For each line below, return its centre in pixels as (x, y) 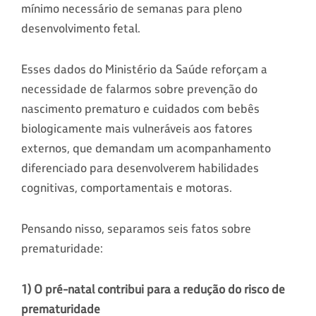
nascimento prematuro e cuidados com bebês (140, 108)
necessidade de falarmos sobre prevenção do (139, 89)
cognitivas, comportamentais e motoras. (127, 187)
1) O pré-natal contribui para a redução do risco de (153, 289)
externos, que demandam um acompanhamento (146, 148)
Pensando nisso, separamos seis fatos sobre (136, 228)
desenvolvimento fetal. (81, 28)
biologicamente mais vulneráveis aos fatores (137, 128)
